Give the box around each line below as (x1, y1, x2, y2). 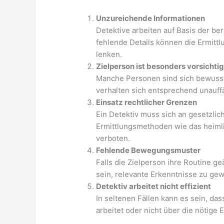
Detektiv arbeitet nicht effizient (96, 181, 211, 191)
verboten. (96, 133, 130, 143)
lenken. (96, 49, 122, 59)
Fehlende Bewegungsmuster (96, 145, 201, 155)
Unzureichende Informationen (96, 13, 205, 23)
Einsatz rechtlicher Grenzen (96, 97, 197, 107)
